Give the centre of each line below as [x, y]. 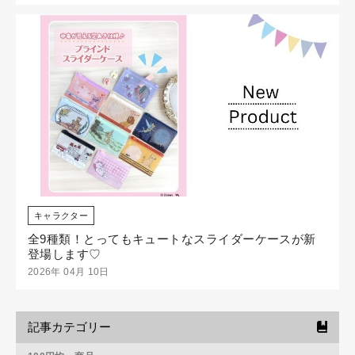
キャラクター [61, 215]
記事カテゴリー [69, 326]
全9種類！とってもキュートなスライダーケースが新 [172, 239]
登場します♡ [65, 254]
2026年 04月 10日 [69, 271]
